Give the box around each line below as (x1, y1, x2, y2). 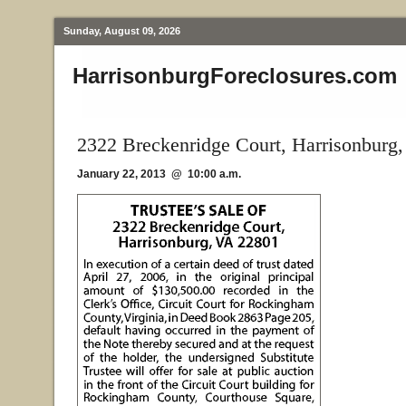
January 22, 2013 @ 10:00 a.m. (77, 168, 241, 180)
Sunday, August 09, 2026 (63, 25, 180, 36)
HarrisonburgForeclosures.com (72, 63, 397, 88)
